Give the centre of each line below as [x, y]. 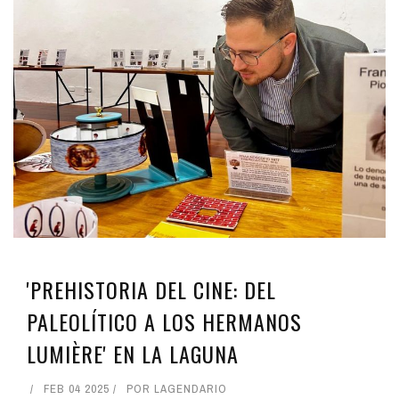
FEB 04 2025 [77, 388]
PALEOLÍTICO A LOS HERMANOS [164, 321]
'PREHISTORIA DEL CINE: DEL [151, 289]
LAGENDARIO [191, 388]
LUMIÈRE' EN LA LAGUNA [133, 353]
